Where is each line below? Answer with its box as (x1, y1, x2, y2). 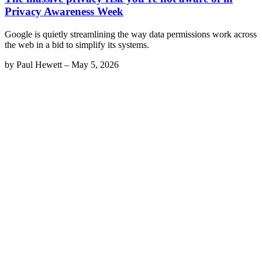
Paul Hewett (16, 59, 62, 70)
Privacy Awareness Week (5, 5, 123, 18)
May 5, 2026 (71, 59, 119, 70)
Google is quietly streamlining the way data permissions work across (5, 29, 257, 39)
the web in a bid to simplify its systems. (5, 39, 149, 50)
